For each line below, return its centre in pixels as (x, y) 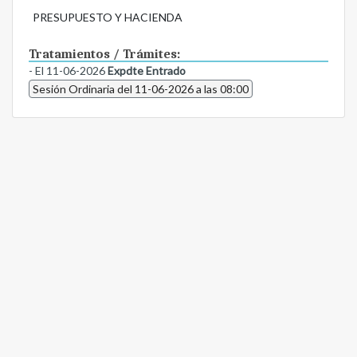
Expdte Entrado (147, 71)
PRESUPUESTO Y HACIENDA (107, 18)
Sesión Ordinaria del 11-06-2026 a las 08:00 (141, 89)
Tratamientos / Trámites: (104, 55)
